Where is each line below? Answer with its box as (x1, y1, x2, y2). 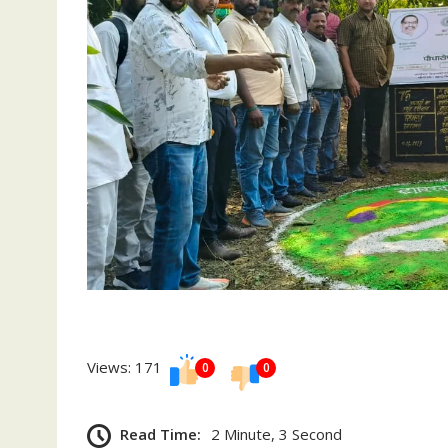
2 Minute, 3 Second (211, 423, 342, 444)
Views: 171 (87, 356, 166, 377)
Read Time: (120, 423, 201, 444)
